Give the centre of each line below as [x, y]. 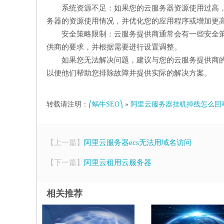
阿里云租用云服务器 [118, 162]
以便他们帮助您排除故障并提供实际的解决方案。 [129, 73]
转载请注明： [67, 104]
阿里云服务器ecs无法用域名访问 [138, 142]
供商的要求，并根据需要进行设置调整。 [114, 47]
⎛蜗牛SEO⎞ [106, 104]
